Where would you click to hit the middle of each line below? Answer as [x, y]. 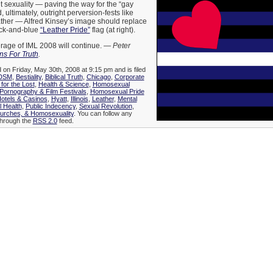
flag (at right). [112, 30]
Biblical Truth [64, 77]
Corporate [129, 77]
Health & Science [63, 84]
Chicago [98, 77]
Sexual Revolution [105, 106]
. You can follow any [103, 114]
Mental [127, 99]
